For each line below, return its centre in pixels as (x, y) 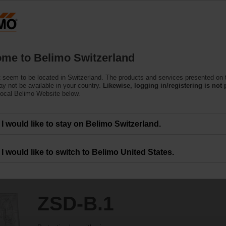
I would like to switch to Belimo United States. (88, 152)
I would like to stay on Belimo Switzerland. (81, 124)
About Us (182, 39)
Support (129, 39)
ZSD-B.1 (75, 203)
